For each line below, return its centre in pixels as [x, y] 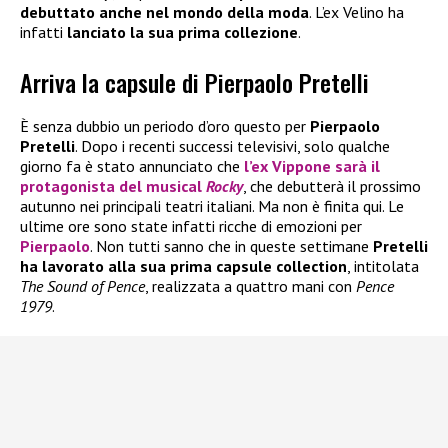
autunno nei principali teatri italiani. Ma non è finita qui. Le [212, 206]
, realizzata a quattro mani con [250, 286]
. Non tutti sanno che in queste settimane [231, 246]
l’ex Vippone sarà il [312, 166]
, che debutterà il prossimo [332, 186]
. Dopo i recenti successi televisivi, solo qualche [232, 146]
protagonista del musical [113, 186]
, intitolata [383, 266]
